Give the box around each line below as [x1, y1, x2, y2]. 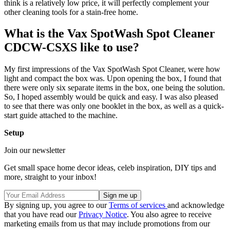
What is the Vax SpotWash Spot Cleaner [4, 27, 215, 41]
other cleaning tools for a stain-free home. [4, 7, 138, 16]
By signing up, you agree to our [4, 201, 109, 210]
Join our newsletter [4, 146, 65, 155]
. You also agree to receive [127, 210, 212, 219]
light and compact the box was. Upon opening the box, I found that [4, 74, 221, 83]
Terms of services [109, 201, 167, 210]
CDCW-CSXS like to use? [4, 41, 139, 54]
